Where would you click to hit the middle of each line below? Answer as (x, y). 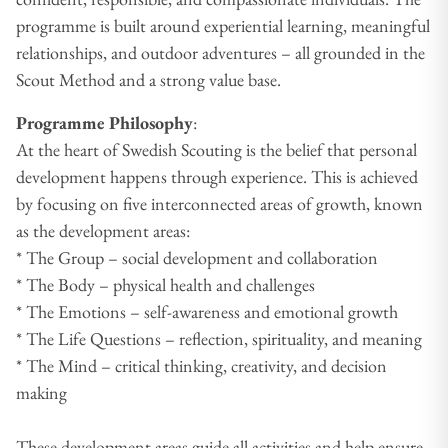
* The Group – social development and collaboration (199, 257)
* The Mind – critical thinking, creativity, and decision (201, 365)
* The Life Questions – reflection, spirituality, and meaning (219, 338)
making (43, 392)
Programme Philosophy (104, 122)
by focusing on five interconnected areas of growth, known (219, 203)
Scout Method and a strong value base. (150, 79)
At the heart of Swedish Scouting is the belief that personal (216, 149)
